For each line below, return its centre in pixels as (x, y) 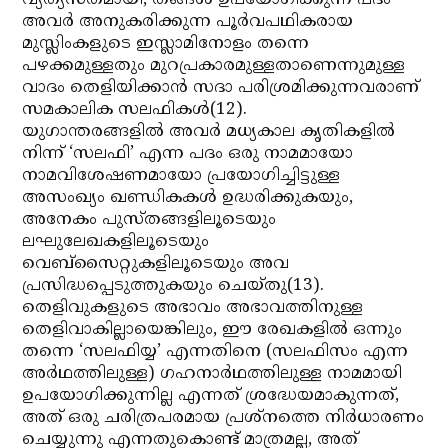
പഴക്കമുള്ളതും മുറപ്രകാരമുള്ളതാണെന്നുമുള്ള (214, 66)
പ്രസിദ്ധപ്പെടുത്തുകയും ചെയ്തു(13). (173, 286)
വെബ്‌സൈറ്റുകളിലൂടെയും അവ (156, 264)
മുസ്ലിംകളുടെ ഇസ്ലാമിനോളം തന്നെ (166, 44)
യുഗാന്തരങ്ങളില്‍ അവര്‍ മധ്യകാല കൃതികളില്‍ (209, 132)
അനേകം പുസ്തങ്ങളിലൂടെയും (149, 220)
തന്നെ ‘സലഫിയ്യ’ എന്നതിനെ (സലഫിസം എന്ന (215, 352)
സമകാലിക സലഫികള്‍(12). (135, 110)
